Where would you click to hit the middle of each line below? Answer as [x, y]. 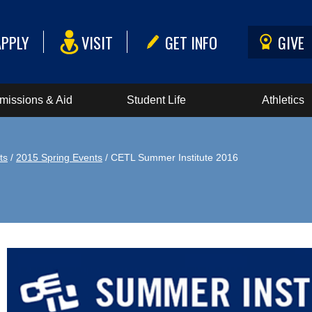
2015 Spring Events [59, 157]
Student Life [156, 100]
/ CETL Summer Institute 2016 [170, 157]
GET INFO [192, 42]
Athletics [283, 100]
